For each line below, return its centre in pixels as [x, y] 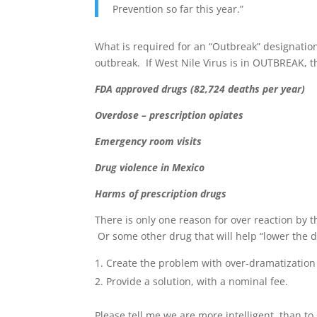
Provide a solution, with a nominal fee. [197, 281]
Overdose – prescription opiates [169, 115]
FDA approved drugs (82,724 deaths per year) [200, 89]
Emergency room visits [149, 141]
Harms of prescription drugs [161, 194]
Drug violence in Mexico [150, 167]
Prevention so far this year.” [178, 9]
